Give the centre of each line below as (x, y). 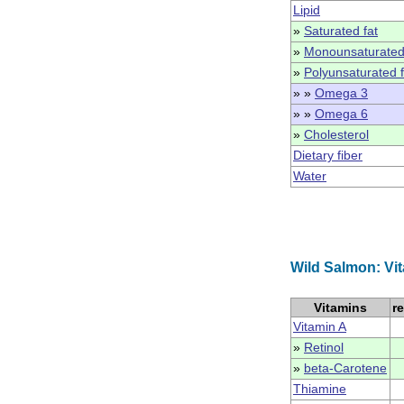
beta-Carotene (345, 368)
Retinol (324, 347)
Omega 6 (341, 114)
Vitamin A (320, 326)
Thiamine (320, 389)
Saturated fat (341, 31)
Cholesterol (336, 134)
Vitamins (340, 308)
